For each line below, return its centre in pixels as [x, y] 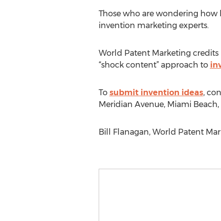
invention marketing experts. [153, 25]
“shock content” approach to [154, 65]
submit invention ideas [156, 92]
